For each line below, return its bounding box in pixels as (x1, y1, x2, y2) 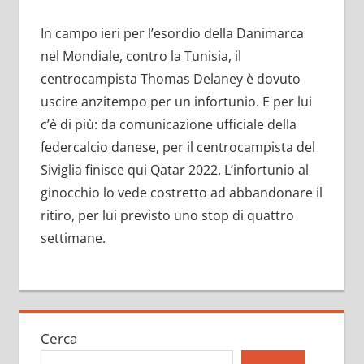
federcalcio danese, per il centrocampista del (40, 138, 315, 157)
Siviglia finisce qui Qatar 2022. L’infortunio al (40, 161, 309, 180)
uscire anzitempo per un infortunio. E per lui (40, 93, 312, 111)
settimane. (40, 229, 106, 248)
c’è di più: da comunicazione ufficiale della (40, 115, 297, 134)
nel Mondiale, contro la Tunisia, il (40, 47, 241, 66)
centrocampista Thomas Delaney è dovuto (40, 70, 301, 89)
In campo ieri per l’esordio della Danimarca (40, 24, 304, 43)
